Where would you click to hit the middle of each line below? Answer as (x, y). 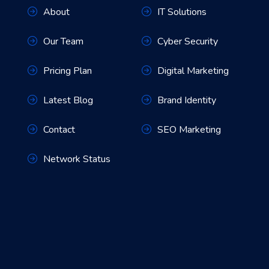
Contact (59, 130)
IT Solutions (182, 12)
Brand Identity (187, 100)
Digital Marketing (193, 71)
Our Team (63, 41)
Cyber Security (188, 41)
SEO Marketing (189, 130)
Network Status (77, 159)
